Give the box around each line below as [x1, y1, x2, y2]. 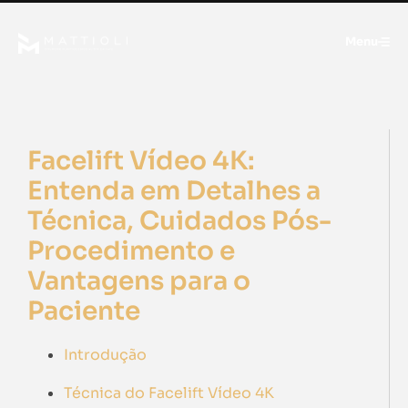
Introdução [64, 345, 147, 364]
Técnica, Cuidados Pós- [27, 205, 331, 237]
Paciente [27, 295, 140, 327]
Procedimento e [27, 235, 235, 267]
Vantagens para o [27, 265, 250, 297]
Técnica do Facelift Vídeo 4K [64, 383, 274, 403]
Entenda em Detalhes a [27, 175, 321, 207]
